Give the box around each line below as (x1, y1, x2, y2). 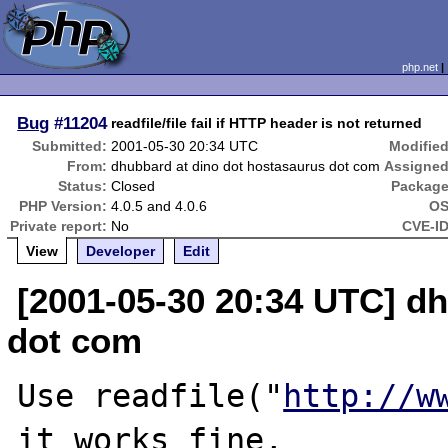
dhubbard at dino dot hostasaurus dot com (111, 158, 381, 174)
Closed (111, 178, 156, 194)
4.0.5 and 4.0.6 (111, 198, 208, 214)
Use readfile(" (17, 378, 284, 414)
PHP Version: (19, 198, 108, 214)
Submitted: (32, 138, 108, 154)
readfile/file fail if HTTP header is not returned (111, 115, 423, 131)
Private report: (10, 218, 108, 234)
